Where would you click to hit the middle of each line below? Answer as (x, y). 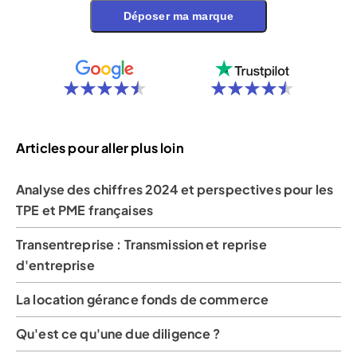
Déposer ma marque (178, 16)
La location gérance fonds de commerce (143, 299)
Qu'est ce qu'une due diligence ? (118, 333)
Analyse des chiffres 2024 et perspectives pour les (175, 189)
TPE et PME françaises (84, 210)
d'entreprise (55, 265)
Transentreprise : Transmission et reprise (141, 244)
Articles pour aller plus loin (100, 148)
